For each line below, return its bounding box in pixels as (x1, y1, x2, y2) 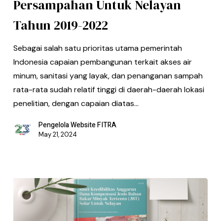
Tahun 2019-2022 (13, 16, 108, 35)
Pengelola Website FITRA (38, 120, 116, 131)
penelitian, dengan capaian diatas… (13, 98, 139, 109)
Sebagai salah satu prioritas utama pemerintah (13, 43, 182, 54)
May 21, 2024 (38, 130, 77, 139)
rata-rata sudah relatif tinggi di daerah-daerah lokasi (13, 84, 204, 95)
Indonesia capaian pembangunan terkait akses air (13, 57, 192, 68)
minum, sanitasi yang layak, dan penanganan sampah (13, 71, 203, 81)
